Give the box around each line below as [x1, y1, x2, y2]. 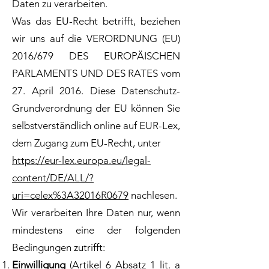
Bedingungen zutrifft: [12, 241, 105, 253]
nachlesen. [128, 189, 177, 201]
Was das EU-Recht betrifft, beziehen [12, 15, 180, 27]
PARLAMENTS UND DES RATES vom [12, 67, 180, 79]
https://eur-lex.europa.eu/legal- [12, 154, 151, 166]
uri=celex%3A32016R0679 [12, 189, 128, 201]
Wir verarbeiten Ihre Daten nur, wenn [12, 207, 180, 219]
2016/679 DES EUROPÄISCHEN [12, 50, 180, 62]
